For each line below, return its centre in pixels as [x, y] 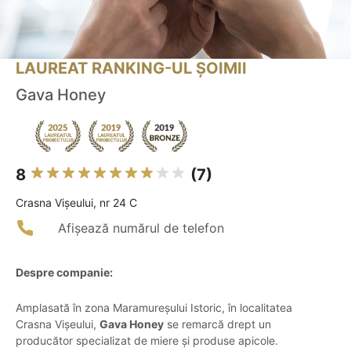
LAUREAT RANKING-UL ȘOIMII [131, 69]
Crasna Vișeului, [58, 324]
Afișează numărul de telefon [141, 228]
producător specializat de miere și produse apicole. [147, 341]
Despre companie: [64, 273]
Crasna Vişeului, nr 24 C [76, 203]
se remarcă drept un [217, 324]
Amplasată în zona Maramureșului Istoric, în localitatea [154, 308]
